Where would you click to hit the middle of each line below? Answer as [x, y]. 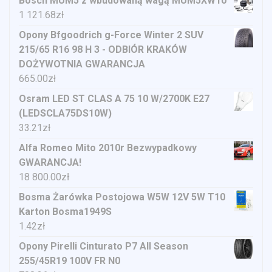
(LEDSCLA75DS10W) [65, 114]
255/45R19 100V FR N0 [70, 261]
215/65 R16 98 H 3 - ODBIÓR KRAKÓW [103, 50]
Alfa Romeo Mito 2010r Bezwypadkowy [108, 148]
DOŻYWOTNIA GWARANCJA [82, 64]
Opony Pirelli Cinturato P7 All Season [104, 246]
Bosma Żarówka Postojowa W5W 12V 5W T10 [122, 197]
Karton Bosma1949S [65, 212]
